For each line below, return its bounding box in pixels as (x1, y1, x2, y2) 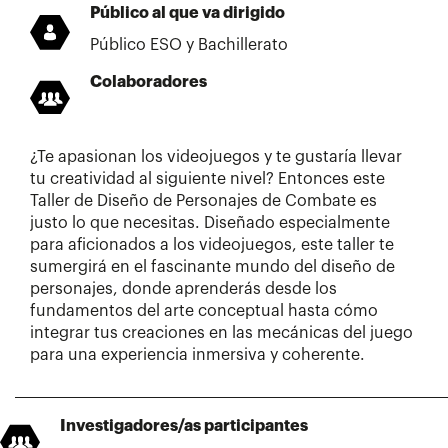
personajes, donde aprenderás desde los (30, 281, 337, 298)
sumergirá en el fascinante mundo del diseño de (30, 259, 395, 276)
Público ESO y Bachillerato (90, 37, 288, 54)
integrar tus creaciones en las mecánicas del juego (30, 325, 413, 342)
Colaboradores (90, 74, 207, 91)
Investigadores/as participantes (60, 418, 308, 435)
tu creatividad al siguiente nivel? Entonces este (30, 171, 385, 188)
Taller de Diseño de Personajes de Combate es (30, 193, 377, 210)
